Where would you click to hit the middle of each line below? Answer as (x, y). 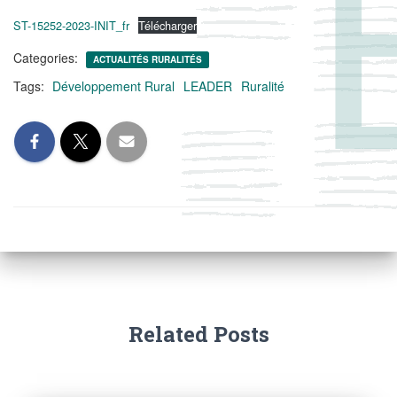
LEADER (208, 86)
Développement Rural (113, 86)
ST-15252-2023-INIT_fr (71, 25)
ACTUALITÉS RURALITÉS (148, 59)
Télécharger (167, 25)
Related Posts (198, 335)
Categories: (47, 58)
